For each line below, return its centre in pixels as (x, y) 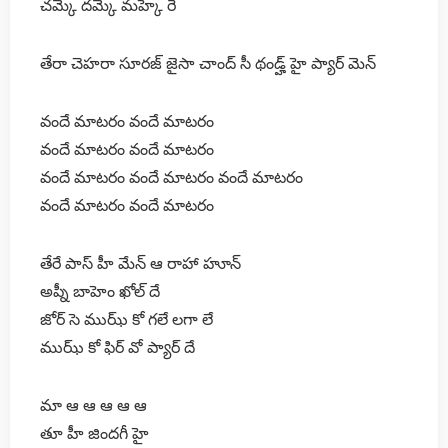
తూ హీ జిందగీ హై (94, 433)
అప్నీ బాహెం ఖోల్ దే (100, 291)
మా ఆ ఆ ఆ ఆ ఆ (93, 405)
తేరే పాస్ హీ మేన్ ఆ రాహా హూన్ (140, 263)
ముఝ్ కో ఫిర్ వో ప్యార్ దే (117, 347)
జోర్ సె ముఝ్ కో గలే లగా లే (126, 319)
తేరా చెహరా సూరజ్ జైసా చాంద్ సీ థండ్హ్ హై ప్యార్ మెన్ (208, 63)
